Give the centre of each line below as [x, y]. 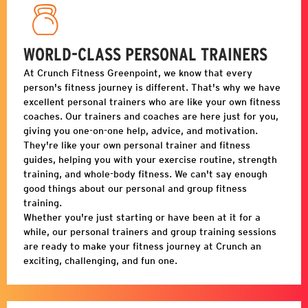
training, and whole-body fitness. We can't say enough [145, 174]
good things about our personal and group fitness [135, 189]
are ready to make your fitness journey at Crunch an [142, 246]
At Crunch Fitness [65, 73]
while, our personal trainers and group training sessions [150, 232]
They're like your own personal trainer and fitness [137, 145]
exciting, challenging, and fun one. [100, 261]
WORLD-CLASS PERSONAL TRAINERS [145, 55]
